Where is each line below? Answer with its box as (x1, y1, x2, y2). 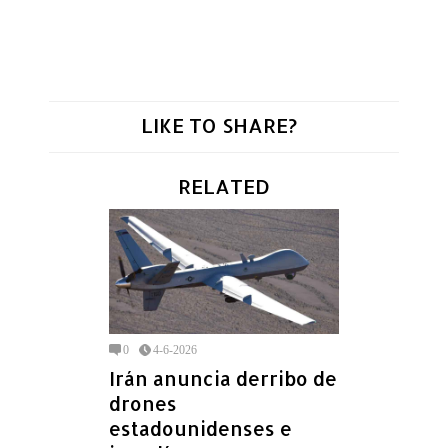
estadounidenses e (109, 415, 292, 441)
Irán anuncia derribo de (109, 365, 337, 391)
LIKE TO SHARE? (141, 111, 297, 138)
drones (109, 390, 177, 416)
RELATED (178, 172, 270, 199)
